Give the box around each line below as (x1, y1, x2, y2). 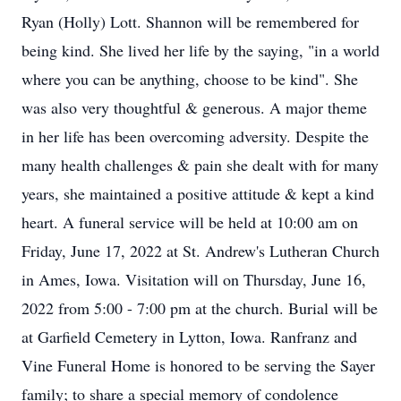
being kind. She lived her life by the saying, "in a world (21, 39, 380, 61)
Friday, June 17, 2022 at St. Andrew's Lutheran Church (21, 240, 380, 261)
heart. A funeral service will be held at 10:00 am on (21, 211, 358, 233)
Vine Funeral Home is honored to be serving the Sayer (21, 354, 375, 376)
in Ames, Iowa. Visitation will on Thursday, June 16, (21, 269, 366, 290)
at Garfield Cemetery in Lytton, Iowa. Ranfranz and (21, 326, 357, 347)
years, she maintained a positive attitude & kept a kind (21, 183, 374, 204)
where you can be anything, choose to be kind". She (21, 68, 358, 90)
